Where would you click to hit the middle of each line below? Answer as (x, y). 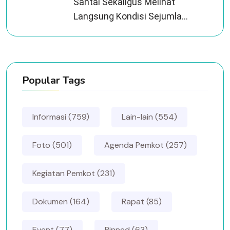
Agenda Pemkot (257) (146, 145)
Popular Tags (54, 80)
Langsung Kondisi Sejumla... (131, 16)
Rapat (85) (142, 201)
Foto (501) (52, 145)
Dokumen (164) (61, 201)
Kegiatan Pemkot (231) (74, 173)
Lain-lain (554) (149, 117)
